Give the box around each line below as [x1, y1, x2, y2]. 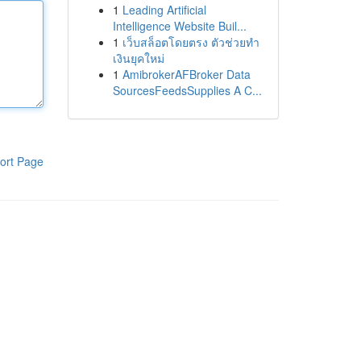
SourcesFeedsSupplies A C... [112, 82, 262, 98]
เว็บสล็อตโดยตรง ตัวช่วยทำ [122, 34, 259, 50]
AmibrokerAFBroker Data [122, 66, 251, 82]
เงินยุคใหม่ [112, 50, 164, 66]
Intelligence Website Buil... [112, 18, 247, 34]
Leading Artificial [122, 2, 206, 18]
